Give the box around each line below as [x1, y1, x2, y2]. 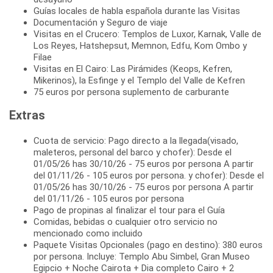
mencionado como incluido [34, 228, 143, 239]
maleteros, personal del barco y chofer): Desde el [34, 147, 232, 158]
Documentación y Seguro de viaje [34, 17, 168, 29]
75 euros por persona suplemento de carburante [34, 87, 229, 98]
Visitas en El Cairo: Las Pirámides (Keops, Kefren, [34, 63, 232, 75]
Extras [9, 108, 45, 123]
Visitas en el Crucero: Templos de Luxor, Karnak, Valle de [34, 29, 261, 40]
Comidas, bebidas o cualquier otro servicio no [34, 216, 218, 228]
